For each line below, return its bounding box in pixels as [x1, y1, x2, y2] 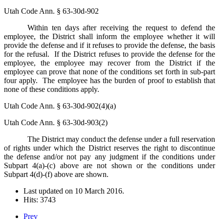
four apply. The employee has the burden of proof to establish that [4, 76, 215, 85]
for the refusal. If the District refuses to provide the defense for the [4, 49, 215, 58]
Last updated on [23, 186, 75, 195]
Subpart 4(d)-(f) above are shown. [4, 170, 109, 178]
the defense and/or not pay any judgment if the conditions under [4, 152, 215, 161]
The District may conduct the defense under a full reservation [27, 134, 215, 143]
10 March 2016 [75, 186, 122, 195]
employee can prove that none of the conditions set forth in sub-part [4, 67, 215, 76]
